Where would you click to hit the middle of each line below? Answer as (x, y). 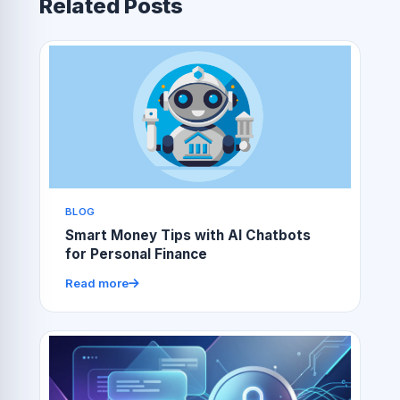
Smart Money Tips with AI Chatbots (187, 236)
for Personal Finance (136, 254)
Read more (96, 283)
